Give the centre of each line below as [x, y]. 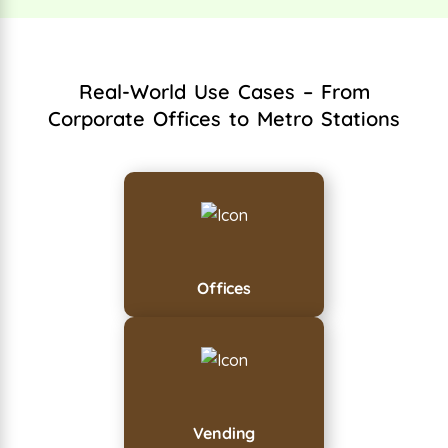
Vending [224, 432]
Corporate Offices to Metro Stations [224, 118]
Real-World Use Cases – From [224, 91]
